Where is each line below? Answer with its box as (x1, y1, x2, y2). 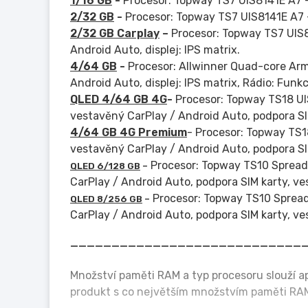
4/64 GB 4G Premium (70, 126, 187, 139)
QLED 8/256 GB (70, 194, 142, 204)
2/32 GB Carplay (70, 27, 159, 40)
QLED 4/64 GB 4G (70, 93, 167, 106)
